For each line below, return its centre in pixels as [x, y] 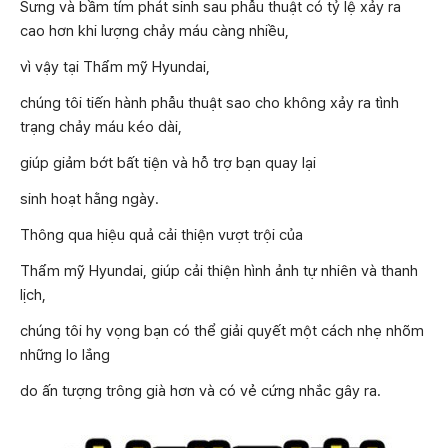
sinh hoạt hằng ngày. [89, 198]
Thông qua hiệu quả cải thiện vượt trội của [161, 234]
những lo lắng [65, 354]
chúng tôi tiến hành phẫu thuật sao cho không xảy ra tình [209, 102]
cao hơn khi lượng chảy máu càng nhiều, [154, 30]
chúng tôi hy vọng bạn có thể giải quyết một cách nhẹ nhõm [222, 330]
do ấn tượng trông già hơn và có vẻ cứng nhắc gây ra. [200, 390]
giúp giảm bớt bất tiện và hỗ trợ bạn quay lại [168, 162]
